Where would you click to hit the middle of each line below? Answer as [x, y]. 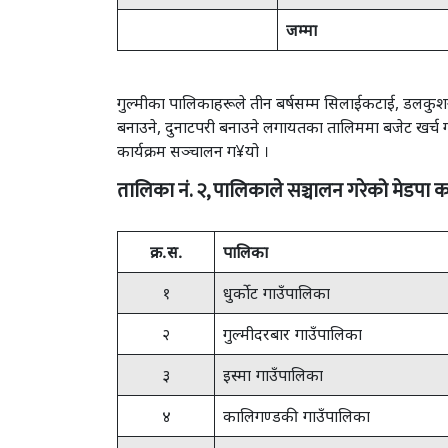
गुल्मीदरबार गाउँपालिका [292, 334]
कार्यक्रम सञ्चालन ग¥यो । [193, 151]
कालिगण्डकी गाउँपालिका [296, 416]
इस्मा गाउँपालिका [273, 375]
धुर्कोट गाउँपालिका [276, 293]
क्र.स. [166, 252]
